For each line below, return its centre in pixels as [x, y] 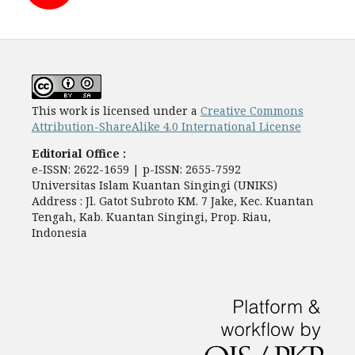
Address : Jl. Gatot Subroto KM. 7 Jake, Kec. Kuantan [173, 201]
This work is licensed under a [116, 111]
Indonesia [59, 233]
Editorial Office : [79, 154]
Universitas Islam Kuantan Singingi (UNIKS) [155, 185]
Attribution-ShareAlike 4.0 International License [166, 127]
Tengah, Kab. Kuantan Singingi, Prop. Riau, [151, 217]
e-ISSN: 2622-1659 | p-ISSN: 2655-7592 [136, 170]
